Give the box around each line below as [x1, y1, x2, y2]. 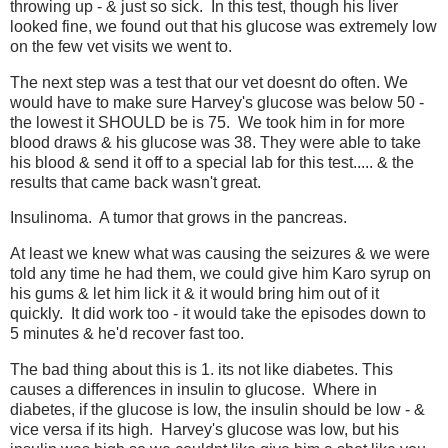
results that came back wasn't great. [10, 173, 269, 191]
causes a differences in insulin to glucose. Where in [10, 381, 377, 399]
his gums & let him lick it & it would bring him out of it [10, 285, 379, 303]
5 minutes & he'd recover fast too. [10, 325, 244, 343]
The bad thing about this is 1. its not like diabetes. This [10, 361, 393, 379]
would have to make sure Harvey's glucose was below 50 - [10, 93, 424, 111]
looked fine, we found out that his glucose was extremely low [10, 17, 437, 35]
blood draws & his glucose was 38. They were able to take [10, 133, 421, 151]
